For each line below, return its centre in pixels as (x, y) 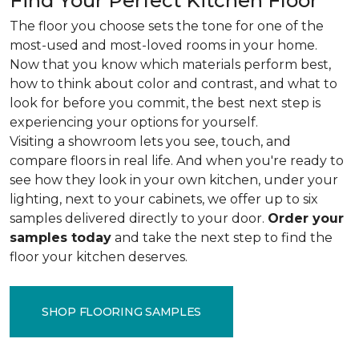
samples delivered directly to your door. (139, 218)
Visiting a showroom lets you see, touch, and (150, 141)
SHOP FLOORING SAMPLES (122, 311)
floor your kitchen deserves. (100, 257)
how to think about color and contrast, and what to (173, 84)
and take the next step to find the (222, 238)
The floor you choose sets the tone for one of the (167, 26)
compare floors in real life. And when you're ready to (177, 161)
